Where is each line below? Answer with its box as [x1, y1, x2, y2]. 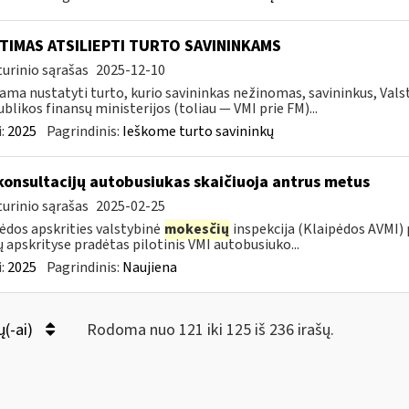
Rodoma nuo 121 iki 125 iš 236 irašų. [86, 319, 334, 341]
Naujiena [121, 257, 177, 278]
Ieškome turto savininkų [121, 121, 274, 142]
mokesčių [163, 219, 229, 239]
